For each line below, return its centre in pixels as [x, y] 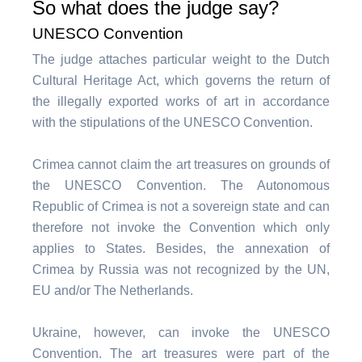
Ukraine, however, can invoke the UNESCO [181, 333]
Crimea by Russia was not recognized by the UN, [181, 269]
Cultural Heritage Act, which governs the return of [181, 80]
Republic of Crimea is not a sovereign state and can [181, 206]
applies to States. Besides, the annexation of [181, 248]
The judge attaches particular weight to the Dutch [181, 59]
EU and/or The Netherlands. [113, 290]
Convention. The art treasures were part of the [181, 354]
